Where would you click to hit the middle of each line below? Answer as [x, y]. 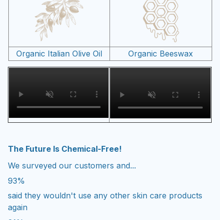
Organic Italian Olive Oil [59, 54]
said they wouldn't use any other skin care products [105, 196]
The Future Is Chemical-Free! [65, 149]
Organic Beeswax [161, 54]
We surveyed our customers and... [72, 166]
